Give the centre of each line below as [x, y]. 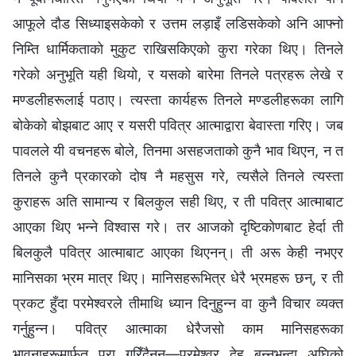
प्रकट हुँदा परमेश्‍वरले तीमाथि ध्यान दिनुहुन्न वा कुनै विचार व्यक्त [178, 303]
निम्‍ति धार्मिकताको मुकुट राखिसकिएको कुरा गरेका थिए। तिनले [178, 48]
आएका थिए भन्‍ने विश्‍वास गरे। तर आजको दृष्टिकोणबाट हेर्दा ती [178, 226]
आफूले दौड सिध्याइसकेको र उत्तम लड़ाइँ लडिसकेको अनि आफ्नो [178, 23]
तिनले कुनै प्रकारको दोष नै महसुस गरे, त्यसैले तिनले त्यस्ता [178, 176]
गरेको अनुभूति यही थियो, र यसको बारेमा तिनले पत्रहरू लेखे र [178, 74]
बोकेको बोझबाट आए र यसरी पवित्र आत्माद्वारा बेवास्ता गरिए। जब [178, 125]
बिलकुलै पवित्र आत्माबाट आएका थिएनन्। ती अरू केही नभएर [178, 252]
